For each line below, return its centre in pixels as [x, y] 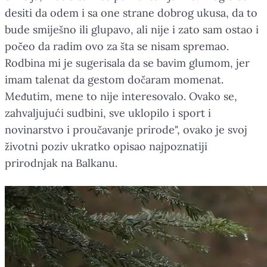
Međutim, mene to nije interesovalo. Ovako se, [121, 96]
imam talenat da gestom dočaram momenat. [114, 79]
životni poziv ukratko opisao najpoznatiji [106, 146]
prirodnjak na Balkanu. [61, 163]
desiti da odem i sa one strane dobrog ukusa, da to [131, 13]
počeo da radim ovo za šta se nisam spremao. [117, 46]
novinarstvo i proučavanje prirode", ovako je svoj [126, 129]
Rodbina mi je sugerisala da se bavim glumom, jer [127, 63]
